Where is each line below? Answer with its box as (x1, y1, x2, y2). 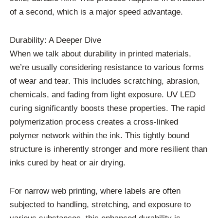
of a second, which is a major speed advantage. (10, 7, 183, 17)
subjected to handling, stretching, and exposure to (10, 200, 191, 209)
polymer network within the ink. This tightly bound (10, 130, 189, 140)
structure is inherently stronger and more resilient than (10, 144, 207, 154)
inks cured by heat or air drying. (10, 158, 126, 167)
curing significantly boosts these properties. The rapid (10, 103, 205, 113)
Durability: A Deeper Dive (10, 35, 101, 45)
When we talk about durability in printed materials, (10, 49, 191, 58)
